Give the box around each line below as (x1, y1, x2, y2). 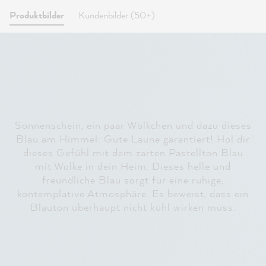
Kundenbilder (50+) (78, 8, 155, 21)
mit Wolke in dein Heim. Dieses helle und (35, 159, 231, 173)
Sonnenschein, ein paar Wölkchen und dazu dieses (14, 118, 252, 132)
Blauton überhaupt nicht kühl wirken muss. (30, 199, 236, 214)
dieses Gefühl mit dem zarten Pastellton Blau (23, 145, 243, 159)
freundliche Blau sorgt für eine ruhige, (42, 172, 224, 186)
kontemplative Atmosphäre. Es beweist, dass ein (17, 186, 249, 200)
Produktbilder (9, 8, 64, 21)
